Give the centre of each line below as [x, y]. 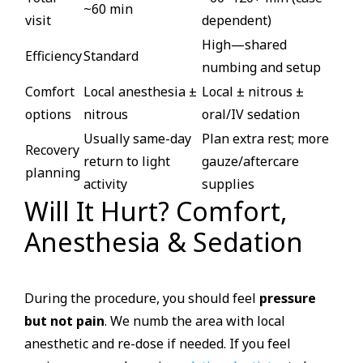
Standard [111, 56]
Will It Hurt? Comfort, [156, 211]
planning [53, 173]
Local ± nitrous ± [253, 92]
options [48, 115]
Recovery [52, 150]
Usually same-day [137, 139]
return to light [127, 162]
